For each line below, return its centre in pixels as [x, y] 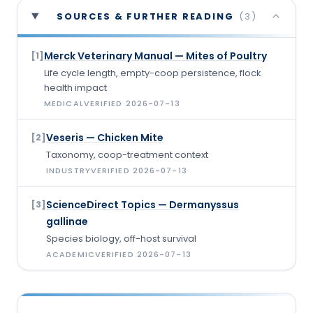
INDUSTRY [68, 170]
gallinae [67, 221]
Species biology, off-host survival [121, 238]
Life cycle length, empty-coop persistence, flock [153, 73]
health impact [75, 87]
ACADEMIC [71, 254]
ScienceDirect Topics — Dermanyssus [143, 204]
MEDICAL [64, 103]
